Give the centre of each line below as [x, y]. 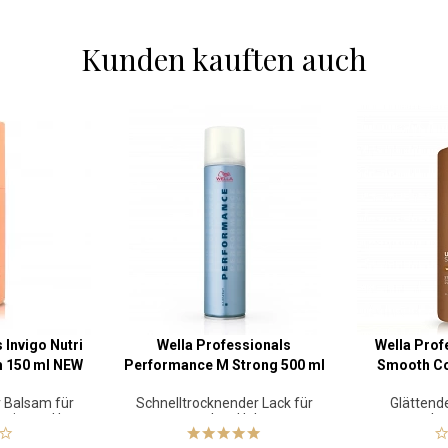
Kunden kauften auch [224, 59]
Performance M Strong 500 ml [224, 365]
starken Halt [224, 419]
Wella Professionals [224, 345]
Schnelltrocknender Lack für [224, 403]
